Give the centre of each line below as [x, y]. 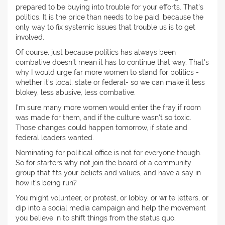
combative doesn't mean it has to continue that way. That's [112, 63]
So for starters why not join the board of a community [103, 163]
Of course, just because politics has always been [96, 52]
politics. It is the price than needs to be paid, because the [109, 17]
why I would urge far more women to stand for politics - [107, 73]
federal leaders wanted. [55, 138]
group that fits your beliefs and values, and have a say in [108, 173]
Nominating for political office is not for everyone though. [108, 153]
